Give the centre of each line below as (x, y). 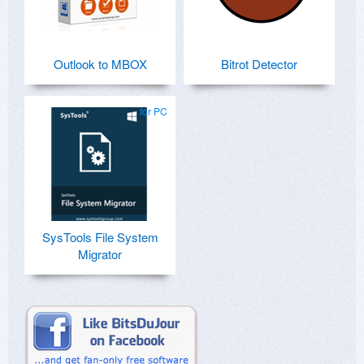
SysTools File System (100, 236)
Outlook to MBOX (100, 63)
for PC (154, 110)
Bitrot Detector (259, 63)
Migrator (100, 253)
